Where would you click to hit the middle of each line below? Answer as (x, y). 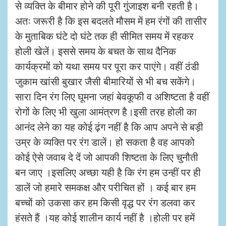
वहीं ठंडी (185, 66)
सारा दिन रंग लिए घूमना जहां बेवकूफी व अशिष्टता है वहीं (112, 96)
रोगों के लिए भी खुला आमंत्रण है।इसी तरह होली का (106, 111)
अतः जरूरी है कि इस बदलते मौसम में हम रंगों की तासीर (111, 21)
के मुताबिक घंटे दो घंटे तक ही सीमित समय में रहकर (104, 36)
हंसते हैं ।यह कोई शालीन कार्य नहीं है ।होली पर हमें (105, 217)
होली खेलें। (35, 51)
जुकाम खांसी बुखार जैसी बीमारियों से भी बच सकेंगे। (105, 81)
